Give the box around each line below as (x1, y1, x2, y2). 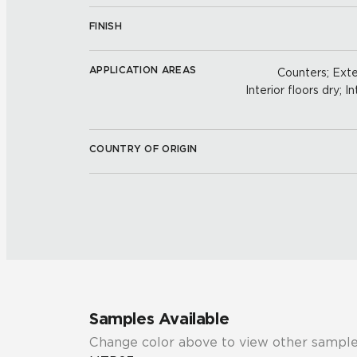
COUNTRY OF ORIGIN (89, 143, 198, 155)
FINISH (89, 20, 122, 32)
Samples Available (89, 309, 229, 328)
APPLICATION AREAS (89, 64, 197, 76)
